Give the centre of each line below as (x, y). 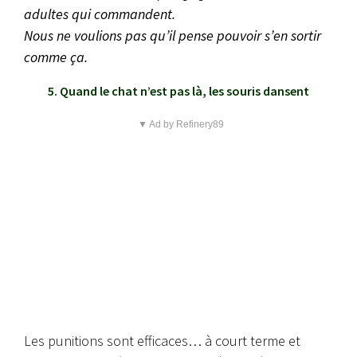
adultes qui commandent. (100, 14)
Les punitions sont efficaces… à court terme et (162, 341)
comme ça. (56, 57)
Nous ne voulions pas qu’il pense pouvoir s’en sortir (173, 36)
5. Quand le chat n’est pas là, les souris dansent (178, 91)
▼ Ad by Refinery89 (180, 125)
